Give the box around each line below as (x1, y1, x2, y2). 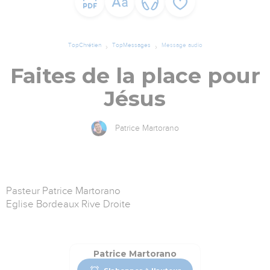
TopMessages (111, 42, 151, 49)
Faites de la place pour (10, 63, 260, 89)
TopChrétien (67, 42, 101, 49)
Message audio (161, 42, 202, 49)
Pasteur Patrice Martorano (6, 185, 121, 197)
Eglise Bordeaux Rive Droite (6, 198, 131, 210)
